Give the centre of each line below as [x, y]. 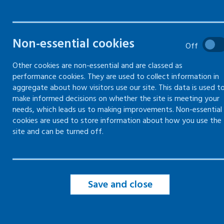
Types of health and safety [139, 66]
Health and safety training [138, 39]
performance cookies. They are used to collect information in [116, 76]
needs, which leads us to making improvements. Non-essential [117, 109]
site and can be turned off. [58, 131]
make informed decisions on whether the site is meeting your [116, 98]
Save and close [120, 184]
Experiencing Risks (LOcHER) [143, 109]
